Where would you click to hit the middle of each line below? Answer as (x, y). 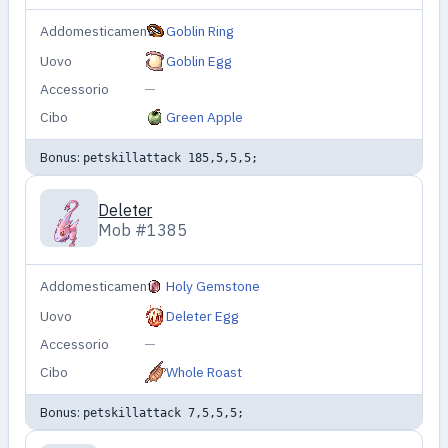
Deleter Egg (203, 316)
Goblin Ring (200, 31)
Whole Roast (204, 372)
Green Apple (205, 117)
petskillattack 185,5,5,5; (170, 157)
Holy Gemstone (213, 286)
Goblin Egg (199, 61)
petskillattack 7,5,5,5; (163, 412)
